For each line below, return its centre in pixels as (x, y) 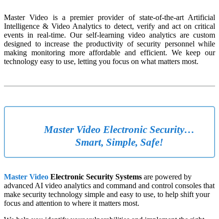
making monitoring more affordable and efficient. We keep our (109, 53)
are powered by (167, 177)
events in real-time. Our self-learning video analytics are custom (109, 35)
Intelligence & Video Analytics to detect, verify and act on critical (109, 26)
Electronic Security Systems (96, 177)
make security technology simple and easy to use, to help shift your (107, 195)
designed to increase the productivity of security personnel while (109, 44)
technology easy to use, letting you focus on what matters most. (101, 62)
